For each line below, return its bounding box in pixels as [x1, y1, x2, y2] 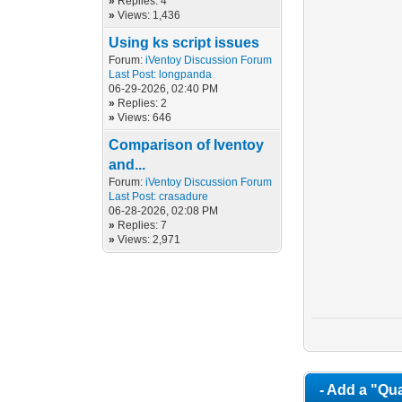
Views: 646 [118, 111, 172, 124]
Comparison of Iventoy [109, 137, 265, 153]
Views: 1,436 [118, 9, 181, 22]
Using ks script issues [109, 35, 260, 50]
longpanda [159, 68, 213, 81]
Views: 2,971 [118, 233, 181, 246]
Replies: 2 [118, 97, 168, 109]
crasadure [159, 190, 209, 203]
